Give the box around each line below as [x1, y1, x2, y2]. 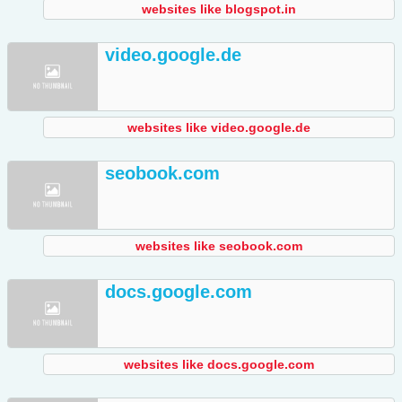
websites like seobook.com [135, 239, 302, 254]
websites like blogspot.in [142, 2, 296, 17]
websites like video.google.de [127, 120, 310, 135]
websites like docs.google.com [124, 357, 314, 372]
